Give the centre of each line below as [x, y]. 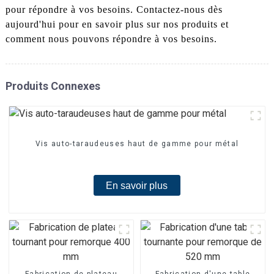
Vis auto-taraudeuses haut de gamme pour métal [137, 144]
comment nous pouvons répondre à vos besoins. [111, 39]
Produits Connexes [53, 86]
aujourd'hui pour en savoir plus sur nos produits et [117, 24]
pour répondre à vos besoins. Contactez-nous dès [114, 9]
